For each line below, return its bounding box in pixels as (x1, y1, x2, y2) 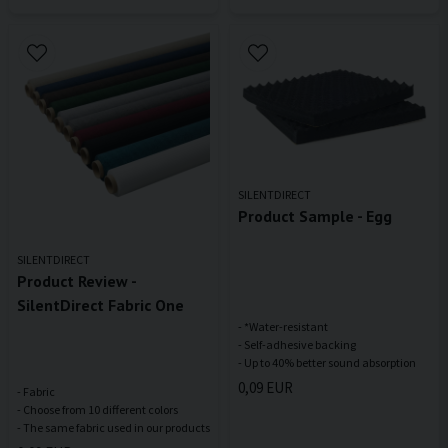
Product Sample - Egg (238, 206, 392, 227)
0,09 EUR (238, 377, 293, 397)
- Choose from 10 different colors (17, 402, 178, 418)
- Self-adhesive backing (238, 337, 356, 353)
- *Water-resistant (238, 319, 328, 335)
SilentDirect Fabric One (17, 295, 184, 316)
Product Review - (17, 271, 136, 292)
